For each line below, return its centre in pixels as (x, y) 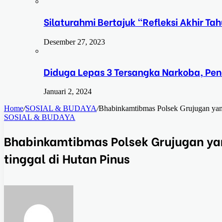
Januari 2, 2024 (68, 92)
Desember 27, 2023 (74, 42)
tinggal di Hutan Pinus (67, 158)
